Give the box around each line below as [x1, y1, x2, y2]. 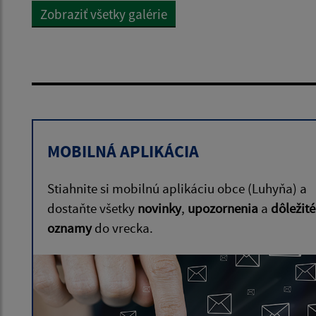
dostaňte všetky [47, 199, 138, 217]
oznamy [47, 219, 92, 236]
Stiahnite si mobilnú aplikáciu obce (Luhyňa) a [47, 179, 307, 197]
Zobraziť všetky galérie [40, 5, 167, 23]
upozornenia [188, 199, 258, 217]
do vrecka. [92, 219, 153, 236]
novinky [138, 199, 181, 217]
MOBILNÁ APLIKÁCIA [47, 140, 199, 162]
